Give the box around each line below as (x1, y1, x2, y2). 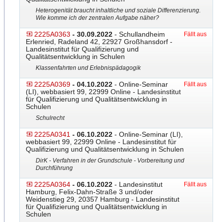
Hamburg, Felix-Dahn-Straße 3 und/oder (26, 188, 153, 196)
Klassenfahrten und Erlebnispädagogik (36, 64, 141, 71)
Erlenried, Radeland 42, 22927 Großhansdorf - (26, 38, 172, 46)
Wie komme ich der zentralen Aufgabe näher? (36, 14, 159, 21)
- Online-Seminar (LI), (112, 130, 183, 138)
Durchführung (36, 165, 73, 171)
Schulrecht (36, 114, 64, 121)
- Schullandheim (112, 30, 165, 38)
